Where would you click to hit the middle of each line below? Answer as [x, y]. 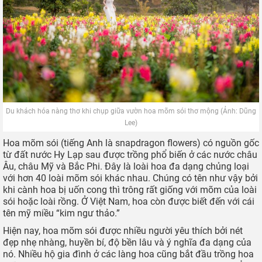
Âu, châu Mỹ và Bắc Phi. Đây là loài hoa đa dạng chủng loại [126, 167]
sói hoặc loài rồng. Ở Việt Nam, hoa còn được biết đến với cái [129, 202]
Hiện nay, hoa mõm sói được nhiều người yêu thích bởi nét [123, 231]
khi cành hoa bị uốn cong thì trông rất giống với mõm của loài [130, 190]
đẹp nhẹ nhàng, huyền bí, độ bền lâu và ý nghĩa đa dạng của [127, 243]
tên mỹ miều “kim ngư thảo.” [61, 213]
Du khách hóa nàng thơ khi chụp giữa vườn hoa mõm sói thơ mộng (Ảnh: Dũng [131, 111]
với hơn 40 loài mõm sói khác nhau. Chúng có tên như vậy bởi [130, 178]
